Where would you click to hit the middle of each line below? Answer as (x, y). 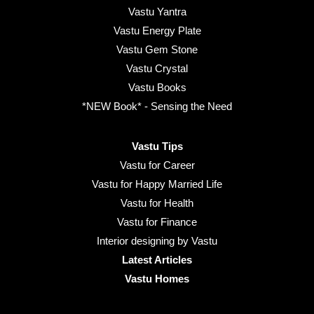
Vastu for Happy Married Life (157, 184)
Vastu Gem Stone (157, 50)
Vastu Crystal (157, 69)
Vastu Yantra (157, 12)
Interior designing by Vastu (157, 241)
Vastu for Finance (157, 222)
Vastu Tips (157, 146)
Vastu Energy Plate (157, 31)
